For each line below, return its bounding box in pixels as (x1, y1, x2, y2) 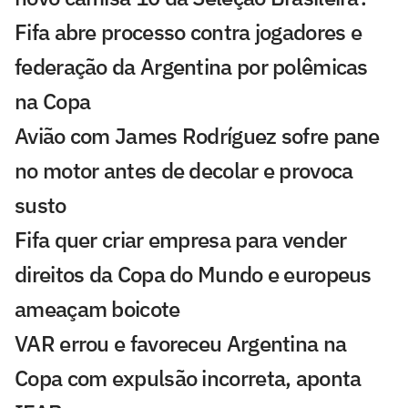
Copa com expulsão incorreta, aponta (15, 363, 362, 393)
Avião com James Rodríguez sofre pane (15, 121, 380, 151)
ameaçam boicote (15, 294, 180, 324)
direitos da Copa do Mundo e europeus (15, 260, 372, 290)
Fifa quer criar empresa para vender (15, 225, 347, 255)
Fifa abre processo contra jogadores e (15, 17, 362, 47)
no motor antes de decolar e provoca (15, 156, 353, 186)
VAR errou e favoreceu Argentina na (15, 329, 347, 359)
